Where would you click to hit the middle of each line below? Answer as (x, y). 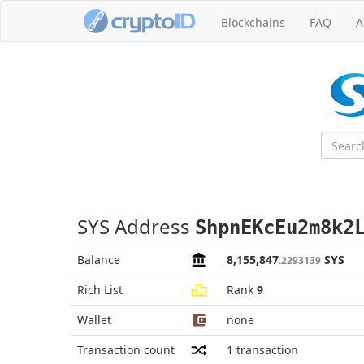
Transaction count (126, 350)
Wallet (94, 320)
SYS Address (136, 226)
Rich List (100, 290)
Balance (99, 260)
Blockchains (253, 22)
